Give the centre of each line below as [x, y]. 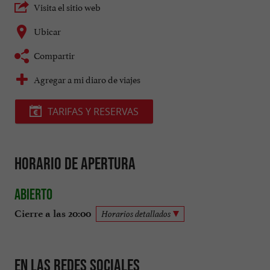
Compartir [54, 55]
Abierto [33, 194]
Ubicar [47, 31]
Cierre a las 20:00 [53, 213]
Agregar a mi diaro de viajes [87, 79]
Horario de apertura [75, 164]
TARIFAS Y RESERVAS [93, 112]
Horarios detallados [136, 213]
